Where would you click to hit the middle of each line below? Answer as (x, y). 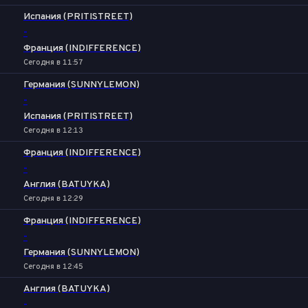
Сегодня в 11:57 (53, 63)
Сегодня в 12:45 (53, 267)
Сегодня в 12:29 (53, 199)
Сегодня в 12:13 (53, 131)
